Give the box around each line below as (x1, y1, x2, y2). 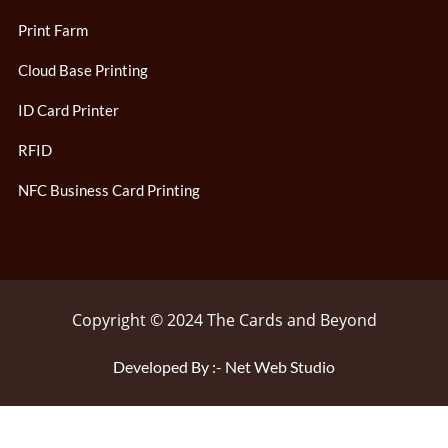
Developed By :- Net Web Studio (113, 356, 335, 376)
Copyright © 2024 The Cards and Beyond (71, 308, 377, 331)
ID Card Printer (18, 100, 119, 119)
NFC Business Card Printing (18, 180, 200, 199)
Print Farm (18, 20, 88, 39)
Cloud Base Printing (18, 60, 148, 79)
